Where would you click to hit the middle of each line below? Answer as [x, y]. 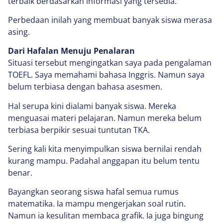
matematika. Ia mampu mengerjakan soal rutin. [97, 204]
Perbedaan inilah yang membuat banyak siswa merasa [110, 20]
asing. [19, 32]
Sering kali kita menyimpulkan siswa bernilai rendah [105, 149]
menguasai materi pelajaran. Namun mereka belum [105, 118]
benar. [20, 173]
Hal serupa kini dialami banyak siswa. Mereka [92, 106]
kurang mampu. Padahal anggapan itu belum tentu [104, 161]
